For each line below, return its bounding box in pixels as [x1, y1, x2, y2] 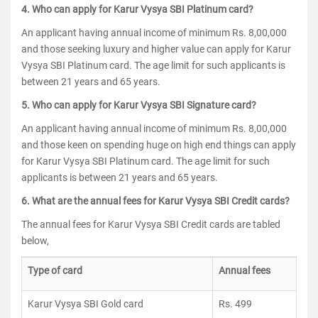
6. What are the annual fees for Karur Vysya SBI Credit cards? [21, 195, 290, 207]
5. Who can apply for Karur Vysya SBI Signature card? [21, 99, 256, 111]
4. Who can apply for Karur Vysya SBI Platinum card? [21, 4, 253, 15]
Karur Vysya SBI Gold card [28, 298, 143, 309]
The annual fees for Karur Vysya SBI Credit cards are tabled [21, 219, 280, 230]
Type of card [28, 265, 82, 276]
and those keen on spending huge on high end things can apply [21, 139, 296, 150]
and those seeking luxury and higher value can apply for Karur [21, 43, 291, 55]
